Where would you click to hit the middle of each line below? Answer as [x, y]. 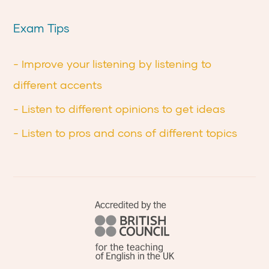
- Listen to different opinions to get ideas [119, 109]
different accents [58, 85]
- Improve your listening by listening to [113, 64]
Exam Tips [42, 28]
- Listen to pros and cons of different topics [125, 133]
